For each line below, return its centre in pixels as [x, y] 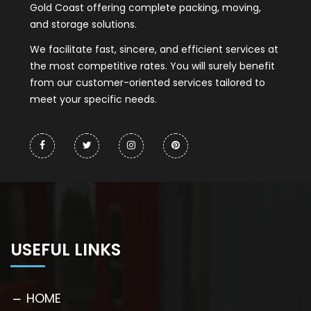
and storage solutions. [83, 24]
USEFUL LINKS [66, 249]
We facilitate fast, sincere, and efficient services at [154, 49]
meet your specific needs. [93, 99]
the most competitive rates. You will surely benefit [152, 66]
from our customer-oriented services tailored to [148, 82]
